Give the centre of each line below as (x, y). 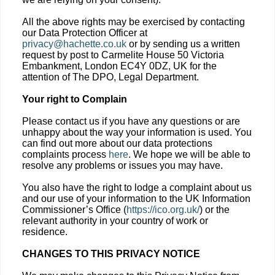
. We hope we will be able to (189, 154)
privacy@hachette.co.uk (74, 44)
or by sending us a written (183, 44)
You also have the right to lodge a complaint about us (137, 188)
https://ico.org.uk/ (163, 210)
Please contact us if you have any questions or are (131, 121)
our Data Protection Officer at (85, 33)
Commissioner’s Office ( (74, 210)
